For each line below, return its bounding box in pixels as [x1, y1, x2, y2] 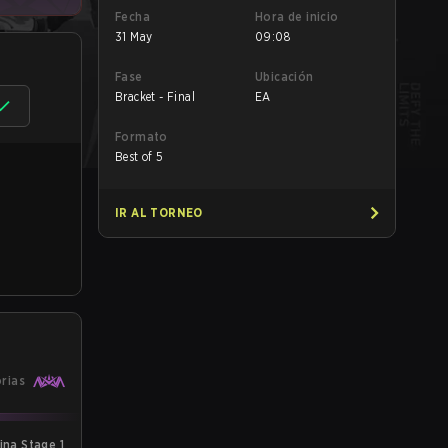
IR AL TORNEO [115, 205, 203, 220]
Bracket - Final [115, 89, 195, 104]
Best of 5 [115, 149, 164, 164]
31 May [115, 29, 153, 44]
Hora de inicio [255, 9, 339, 24]
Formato [115, 129, 168, 144]
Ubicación [255, 69, 314, 84]
